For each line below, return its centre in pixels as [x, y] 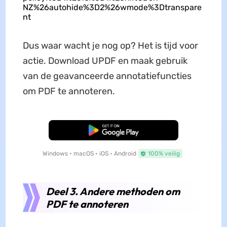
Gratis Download [113, 130]
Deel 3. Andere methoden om [113, 191]
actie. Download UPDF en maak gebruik [105, 61]
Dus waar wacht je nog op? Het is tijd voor [110, 45]
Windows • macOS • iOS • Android [89, 153]
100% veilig [164, 153]
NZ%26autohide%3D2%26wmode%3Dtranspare [112, 7]
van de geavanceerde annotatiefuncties [107, 76]
